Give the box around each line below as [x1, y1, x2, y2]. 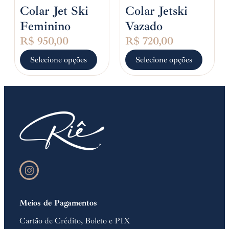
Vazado [125, 18, 163, 34]
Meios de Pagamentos [19, 198, 97, 209]
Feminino [20, 18, 71, 34]
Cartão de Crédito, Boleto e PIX [19, 216, 130, 226]
